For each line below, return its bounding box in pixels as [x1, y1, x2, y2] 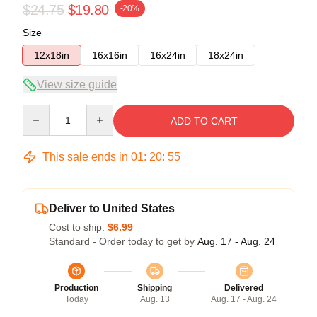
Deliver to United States [49, 202, 175, 214]
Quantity [22, 105, 59, 117]
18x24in [208, 49, 243, 61]
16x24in [150, 49, 185, 61]
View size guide [37, 78, 117, 91]
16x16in [92, 49, 127, 61]
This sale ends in [40, 150, 131, 163]
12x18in [34, 49, 69, 61]
